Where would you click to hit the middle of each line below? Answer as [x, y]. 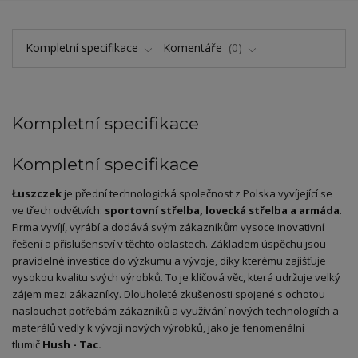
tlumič [27, 344]
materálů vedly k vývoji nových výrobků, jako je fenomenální [158, 327]
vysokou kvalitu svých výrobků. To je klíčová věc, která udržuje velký [176, 277]
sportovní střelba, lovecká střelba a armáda [222, 210]
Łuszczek [37, 193]
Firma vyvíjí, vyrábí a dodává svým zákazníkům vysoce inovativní [168, 227]
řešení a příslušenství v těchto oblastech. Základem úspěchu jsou [169, 243]
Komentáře [194, 48]
